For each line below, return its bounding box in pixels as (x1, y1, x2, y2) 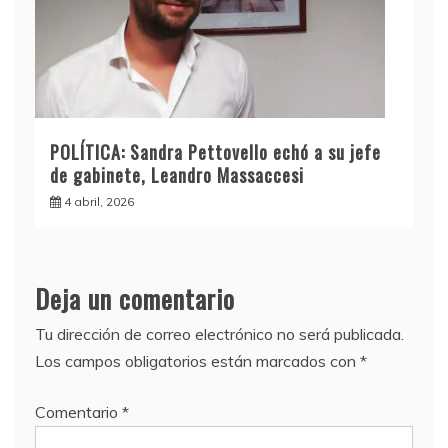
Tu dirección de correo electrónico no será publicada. (35, 324, 404, 344)
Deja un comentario (35, 279, 235, 318)
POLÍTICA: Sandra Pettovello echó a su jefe (50, 139, 381, 165)
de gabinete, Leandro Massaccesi (50, 162, 304, 188)
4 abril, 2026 (64, 194, 134, 209)
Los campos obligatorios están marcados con (35, 351, 360, 371)
